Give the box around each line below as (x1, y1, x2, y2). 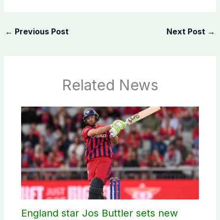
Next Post (166, 26, 208, 36)
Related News (62, 76, 158, 94)
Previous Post (12, 26, 69, 36)
